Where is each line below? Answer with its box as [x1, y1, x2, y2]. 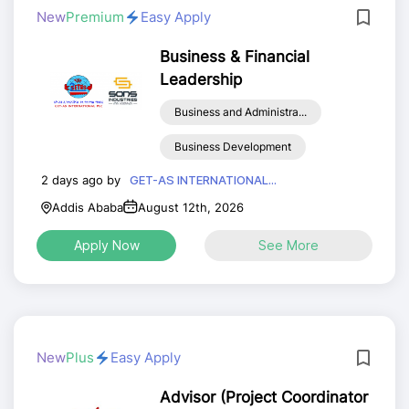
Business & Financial [159, 47, 309, 66]
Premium [66, 8, 124, 26]
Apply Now [73, 237, 140, 253]
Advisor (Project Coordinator [159, 388, 368, 406]
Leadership [159, 70, 242, 89]
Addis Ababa [52, 200, 123, 215]
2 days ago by [41, 172, 121, 187]
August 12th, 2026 [138, 200, 244, 215]
